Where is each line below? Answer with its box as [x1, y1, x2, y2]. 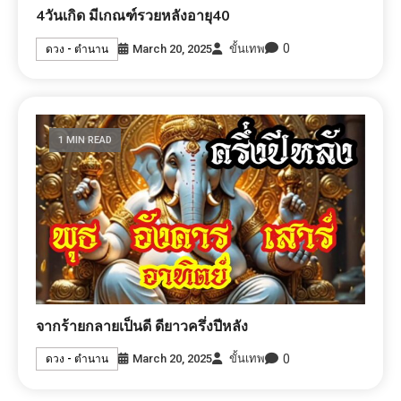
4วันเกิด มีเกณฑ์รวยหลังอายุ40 [36, 6, 231, 27]
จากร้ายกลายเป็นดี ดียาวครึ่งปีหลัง [36, 316, 249, 337]
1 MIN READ [58, 134, 113, 147]
